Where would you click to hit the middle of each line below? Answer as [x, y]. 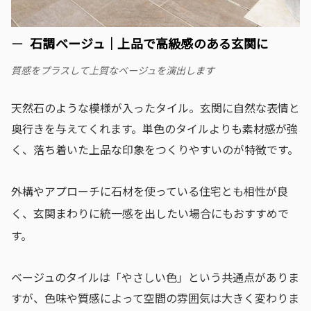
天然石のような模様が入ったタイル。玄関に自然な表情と [155, 108]
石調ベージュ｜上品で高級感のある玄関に [150, 43]
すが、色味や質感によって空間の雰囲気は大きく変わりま [155, 298]
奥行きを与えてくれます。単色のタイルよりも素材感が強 [154, 129]
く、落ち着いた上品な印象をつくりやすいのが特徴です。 [155, 150]
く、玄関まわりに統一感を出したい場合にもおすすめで [150, 213]
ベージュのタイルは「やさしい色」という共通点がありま [155, 277]
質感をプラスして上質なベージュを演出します [113, 70]
